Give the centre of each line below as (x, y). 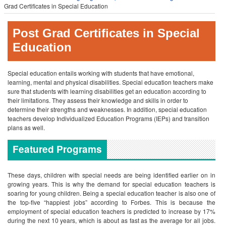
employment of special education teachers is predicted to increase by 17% (111, 211)
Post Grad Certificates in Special (106, 33)
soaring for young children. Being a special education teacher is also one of (111, 193)
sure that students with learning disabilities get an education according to (107, 91)
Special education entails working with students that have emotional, (101, 73)
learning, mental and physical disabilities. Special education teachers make (110, 82)
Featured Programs (57, 149)
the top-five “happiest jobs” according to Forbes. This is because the (111, 202)
